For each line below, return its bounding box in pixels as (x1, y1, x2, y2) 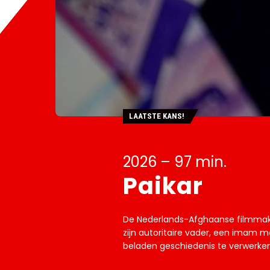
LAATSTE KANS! (128, 111, 184, 121)
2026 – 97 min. (122, 152, 227, 172)
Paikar (122, 170, 203, 202)
